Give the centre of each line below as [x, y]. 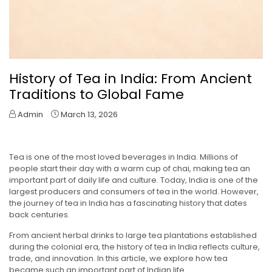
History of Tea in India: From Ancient [131, 79]
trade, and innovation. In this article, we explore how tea [118, 259]
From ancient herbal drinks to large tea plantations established [133, 236]
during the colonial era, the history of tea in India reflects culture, [134, 247]
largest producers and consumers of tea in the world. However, [134, 192]
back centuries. [39, 215]
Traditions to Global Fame [97, 95]
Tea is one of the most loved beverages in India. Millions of [124, 157]
